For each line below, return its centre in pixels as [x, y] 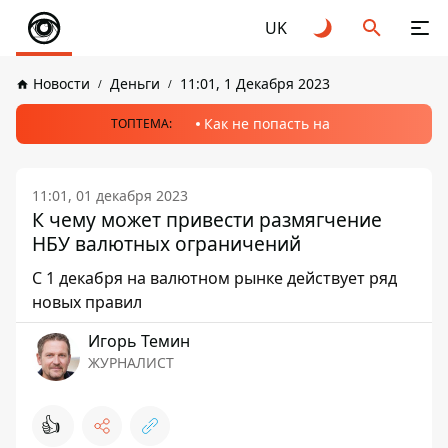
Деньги [135, 83]
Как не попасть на [266, 123]
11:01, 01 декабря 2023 [110, 195]
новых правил [87, 302]
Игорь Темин [139, 341]
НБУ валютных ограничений [166, 243]
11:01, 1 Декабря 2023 [255, 83]
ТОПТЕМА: [141, 123]
